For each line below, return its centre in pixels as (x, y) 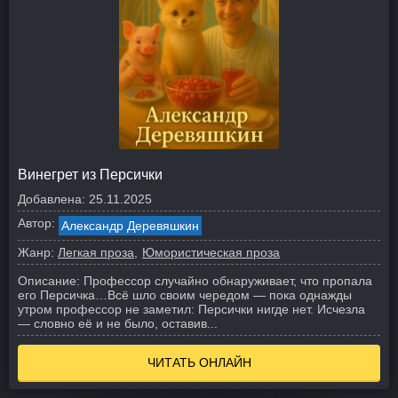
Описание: (49, 281)
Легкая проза (96, 252)
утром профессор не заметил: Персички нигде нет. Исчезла (191, 309)
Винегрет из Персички (90, 175)
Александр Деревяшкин (130, 226)
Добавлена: (52, 199)
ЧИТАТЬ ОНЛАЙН (199, 362)
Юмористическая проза (211, 252)
